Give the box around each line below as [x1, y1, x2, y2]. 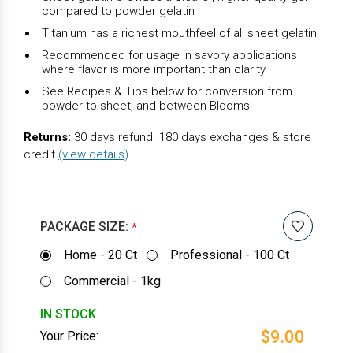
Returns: [24, 129, 71, 144]
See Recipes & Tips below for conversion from [42, 84, 292, 98]
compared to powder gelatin [42, 3, 195, 18]
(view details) [58, 147, 128, 162]
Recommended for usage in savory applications [42, 47, 297, 62]
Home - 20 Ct [63, 247, 137, 262]
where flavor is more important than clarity [42, 61, 266, 76]
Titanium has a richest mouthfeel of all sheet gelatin [42, 25, 317, 40]
